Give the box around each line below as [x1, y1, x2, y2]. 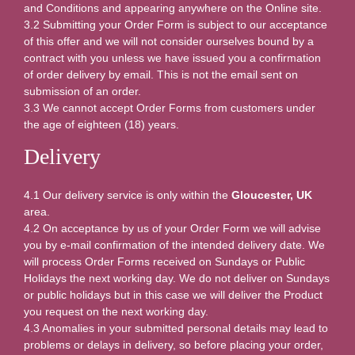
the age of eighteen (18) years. [24, 117, 179, 131]
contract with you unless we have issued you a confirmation [24, 51, 321, 64]
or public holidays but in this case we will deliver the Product [24, 288, 323, 301]
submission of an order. [24, 84, 141, 97]
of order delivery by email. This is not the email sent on [24, 67, 298, 81]
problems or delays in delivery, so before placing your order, [24, 338, 323, 351]
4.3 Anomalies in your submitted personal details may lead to [24, 321, 328, 334]
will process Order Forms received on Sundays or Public [24, 254, 305, 268]
